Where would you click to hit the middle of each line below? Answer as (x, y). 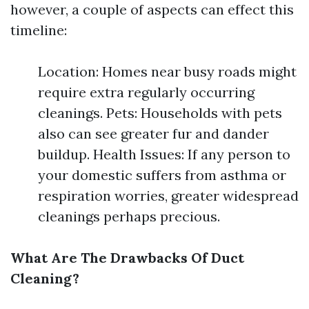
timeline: (39, 30)
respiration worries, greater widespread (168, 196)
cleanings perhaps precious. (129, 216)
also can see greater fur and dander (153, 133)
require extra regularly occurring (146, 92)
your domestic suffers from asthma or (162, 175)
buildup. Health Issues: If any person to (164, 154)
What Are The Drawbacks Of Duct (127, 258)
